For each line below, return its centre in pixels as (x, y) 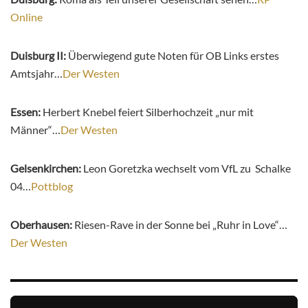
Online (26, 17)
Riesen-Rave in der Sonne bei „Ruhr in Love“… (181, 225)
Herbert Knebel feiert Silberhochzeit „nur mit (148, 112)
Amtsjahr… (36, 74)
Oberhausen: (42, 225)
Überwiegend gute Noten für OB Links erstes (174, 56)
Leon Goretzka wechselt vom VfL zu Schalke (187, 168)
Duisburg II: (39, 56)
